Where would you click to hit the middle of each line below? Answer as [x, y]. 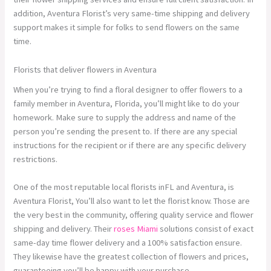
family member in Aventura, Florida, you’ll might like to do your [127, 103]
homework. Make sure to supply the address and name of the [125, 117]
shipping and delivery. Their [64, 229]
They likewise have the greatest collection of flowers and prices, [131, 257]
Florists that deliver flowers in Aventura [85, 69]
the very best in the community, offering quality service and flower [134, 215]
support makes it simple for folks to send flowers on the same [127, 28]
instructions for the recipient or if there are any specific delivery [130, 145]
